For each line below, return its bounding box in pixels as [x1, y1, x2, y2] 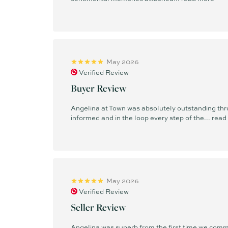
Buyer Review [71, 81, 127, 95]
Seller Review [71, 200, 126, 214]
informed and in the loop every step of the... [71, 112, 212, 122]
